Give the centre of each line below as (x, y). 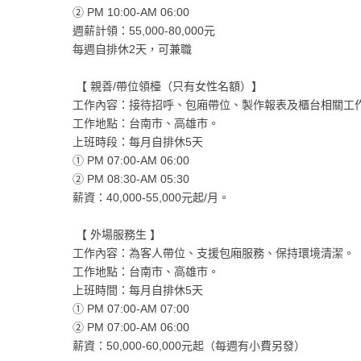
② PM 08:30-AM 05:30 (131, 179)
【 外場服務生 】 (116, 235)
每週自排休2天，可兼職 (132, 50)
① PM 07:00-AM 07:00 (131, 309)
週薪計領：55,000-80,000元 (143, 31)
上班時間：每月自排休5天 (137, 290)
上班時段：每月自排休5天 (137, 142)
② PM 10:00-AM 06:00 (131, 12)
